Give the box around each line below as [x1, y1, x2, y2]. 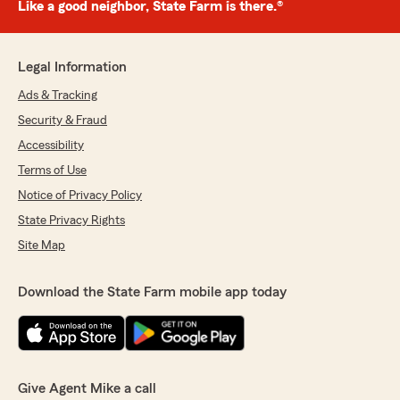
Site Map [18, 239, 65, 253]
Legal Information [18, 60, 127, 75]
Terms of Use [18, 164, 87, 178]
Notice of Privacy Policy [18, 189, 142, 203]
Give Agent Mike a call [18, 381, 156, 396]
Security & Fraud [18, 114, 107, 128]
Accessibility [18, 139, 84, 153]
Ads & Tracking [18, 89, 97, 103]
